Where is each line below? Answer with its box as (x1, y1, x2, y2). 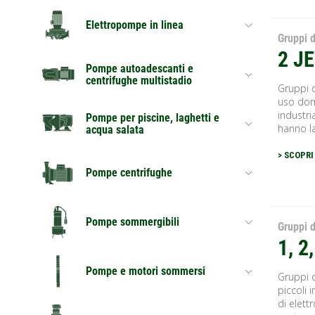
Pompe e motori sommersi (86, 264, 205, 278)
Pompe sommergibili (86, 215, 179, 229)
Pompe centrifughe (86, 166, 172, 180)
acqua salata (86, 122, 144, 136)
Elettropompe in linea (86, 18, 184, 32)
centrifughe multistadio (86, 73, 192, 87)
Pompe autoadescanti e (86, 61, 193, 75)
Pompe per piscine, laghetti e (86, 110, 219, 124)
